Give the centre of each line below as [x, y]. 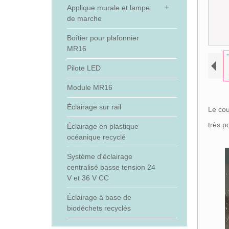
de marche [84, 18]
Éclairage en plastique [102, 126]
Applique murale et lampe [108, 8]
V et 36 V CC [88, 178]
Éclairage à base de [99, 197]
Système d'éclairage [99, 156]
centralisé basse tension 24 [111, 167]
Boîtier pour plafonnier [103, 38]
